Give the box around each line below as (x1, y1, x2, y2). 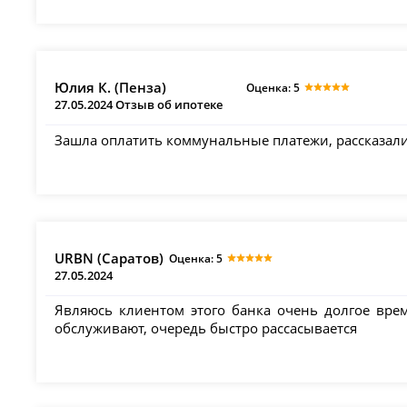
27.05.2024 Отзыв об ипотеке (55, 96, 223, 114)
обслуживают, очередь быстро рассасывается (55, 319, 358, 338)
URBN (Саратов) (55, 248, 164, 267)
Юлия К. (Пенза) (55, 78, 167, 97)
